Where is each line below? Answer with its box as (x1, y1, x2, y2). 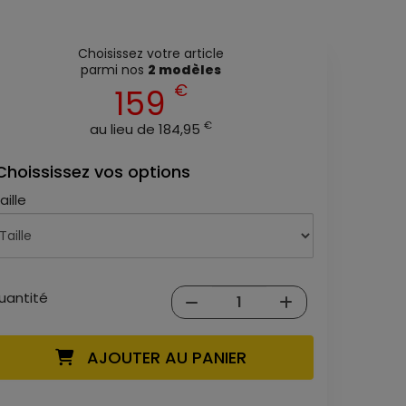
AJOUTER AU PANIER (72, 346, 246, 369)
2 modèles (147, 61, 221, 79)
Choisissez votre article (77, 44, 224, 63)
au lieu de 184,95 (89, 120, 204, 139)
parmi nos (80, 61, 148, 79)
